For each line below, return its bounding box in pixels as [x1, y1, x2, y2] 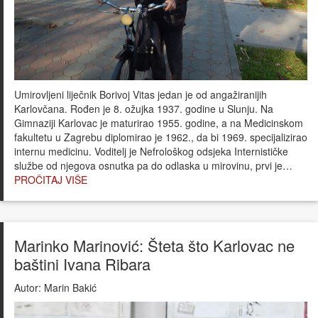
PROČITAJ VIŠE [14, 172, 87, 187]
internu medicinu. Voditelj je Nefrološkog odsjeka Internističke [14, 143, 288, 158]
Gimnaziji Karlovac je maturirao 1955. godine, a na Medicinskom [14, 115, 303, 130]
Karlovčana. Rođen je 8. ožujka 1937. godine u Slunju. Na [14, 101, 273, 116]
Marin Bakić [41, 280, 97, 295]
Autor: [14, 280, 41, 295]
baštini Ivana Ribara [14, 252, 150, 275]
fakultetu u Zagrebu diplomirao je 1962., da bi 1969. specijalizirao [14, 129, 307, 144]
